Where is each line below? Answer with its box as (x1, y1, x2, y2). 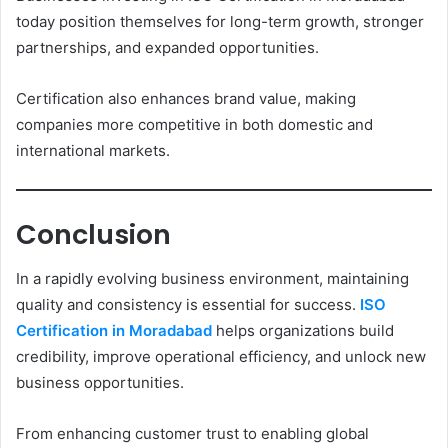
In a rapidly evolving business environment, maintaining (16, 269, 409, 289)
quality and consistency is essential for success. (16, 295, 360, 315)
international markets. (16, 141, 170, 161)
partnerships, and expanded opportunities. (16, 38, 319, 58)
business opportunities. (16, 373, 184, 393)
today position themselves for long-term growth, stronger (16, 12, 424, 32)
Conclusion (16, 215, 171, 253)
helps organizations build (212, 321, 394, 341)
